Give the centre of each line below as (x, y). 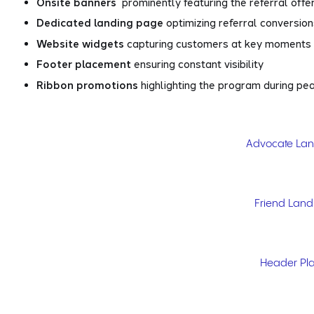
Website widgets (81, 43)
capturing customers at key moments (218, 43)
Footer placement (84, 64)
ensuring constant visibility (198, 64)
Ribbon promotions (88, 84)
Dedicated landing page (100, 23)
